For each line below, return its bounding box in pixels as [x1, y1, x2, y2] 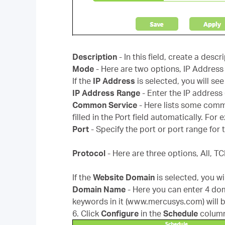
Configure [101, 208, 141, 218]
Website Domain [93, 172, 157, 182]
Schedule [163, 208, 200, 218]
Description [72, 52, 119, 62]
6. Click [72, 208, 101, 218]
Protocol [72, 148, 107, 158]
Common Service [72, 100, 139, 110]
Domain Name [72, 184, 128, 194]
